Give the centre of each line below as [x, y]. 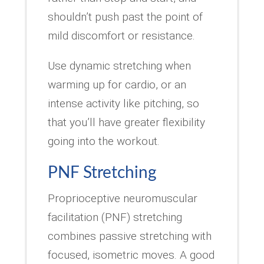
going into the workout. [103, 141]
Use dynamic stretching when [119, 65]
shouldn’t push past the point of [125, 16]
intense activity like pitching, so [123, 103]
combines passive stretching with [129, 236]
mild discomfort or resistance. [121, 35]
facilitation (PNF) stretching [115, 217]
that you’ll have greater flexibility [126, 122]
